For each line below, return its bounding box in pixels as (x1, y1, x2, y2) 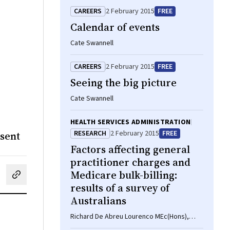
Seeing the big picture (70, 75, 177, 90)
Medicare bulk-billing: (70, 168, 178, 182)
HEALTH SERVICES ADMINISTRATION (70, 117, 191, 127)
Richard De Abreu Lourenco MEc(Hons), (70, 212, 189, 222)
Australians (70, 194, 126, 208)
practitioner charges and (70, 155, 190, 169)
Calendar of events (70, 20, 160, 34)
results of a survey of (70, 181, 169, 195)
